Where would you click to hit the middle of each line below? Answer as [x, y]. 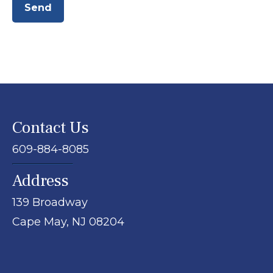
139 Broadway [50, 203]
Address [41, 181]
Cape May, [41, 222]
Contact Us [51, 128]
